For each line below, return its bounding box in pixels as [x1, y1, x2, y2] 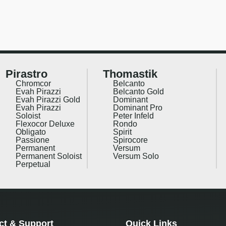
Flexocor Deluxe [16, 119, 75, 128]
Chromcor [16, 79, 51, 88]
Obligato [16, 127, 46, 136]
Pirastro [6, 67, 48, 80]
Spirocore [112, 135, 148, 144]
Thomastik [102, 67, 157, 80]
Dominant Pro [112, 103, 162, 112]
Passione [16, 135, 50, 144]
